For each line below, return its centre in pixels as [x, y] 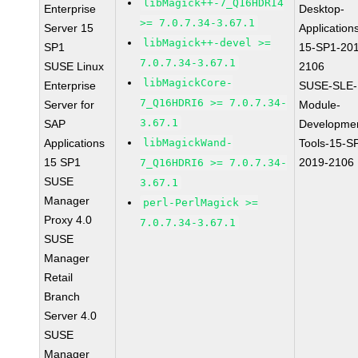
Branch [62, 296]
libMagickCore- [188, 83]
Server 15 [69, 28]
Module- [320, 105]
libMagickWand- [188, 143]
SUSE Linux [74, 66]
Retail [59, 277]
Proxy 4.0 [68, 220]
